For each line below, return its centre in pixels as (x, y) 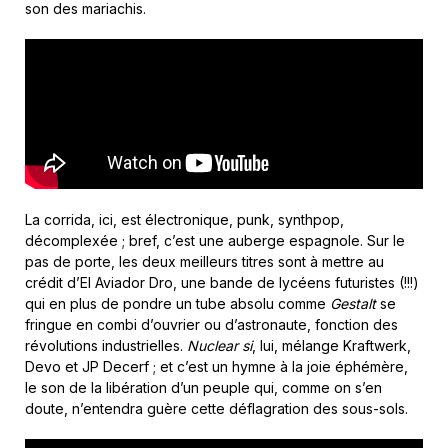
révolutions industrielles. (106, 345)
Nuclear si (219, 345)
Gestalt (353, 303)
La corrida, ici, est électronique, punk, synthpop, (184, 219)
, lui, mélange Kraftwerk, (331, 345)
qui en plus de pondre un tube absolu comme (177, 303)
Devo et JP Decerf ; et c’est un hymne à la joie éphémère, (216, 366)
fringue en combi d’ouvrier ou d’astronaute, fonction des (211, 324)
